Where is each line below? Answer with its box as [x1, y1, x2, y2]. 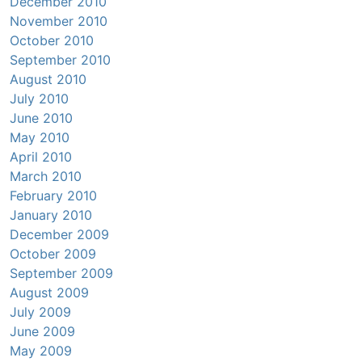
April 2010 [10, 149, 72, 166]
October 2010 [10, 32, 94, 49]
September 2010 [10, 52, 111, 69]
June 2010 [10, 110, 73, 127]
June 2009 [10, 323, 75, 340]
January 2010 [10, 207, 92, 224]
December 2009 [10, 226, 109, 243]
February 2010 [10, 187, 97, 204]
